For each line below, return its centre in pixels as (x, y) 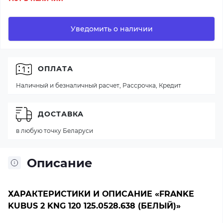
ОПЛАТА (56, 69)
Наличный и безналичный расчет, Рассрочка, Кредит (99, 85)
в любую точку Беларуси (55, 130)
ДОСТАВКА (61, 114)
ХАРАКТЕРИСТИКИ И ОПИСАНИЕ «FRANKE (101, 194)
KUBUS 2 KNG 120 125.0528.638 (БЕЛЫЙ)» (94, 206)
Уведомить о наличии (111, 29)
